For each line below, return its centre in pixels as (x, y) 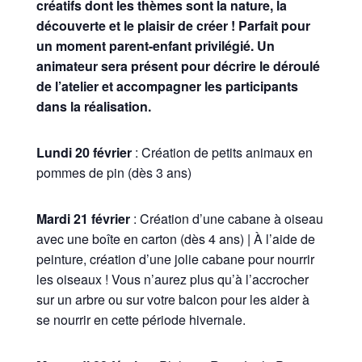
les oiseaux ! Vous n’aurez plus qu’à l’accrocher (172, 280)
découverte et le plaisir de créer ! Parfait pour (173, 26)
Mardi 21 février (83, 219)
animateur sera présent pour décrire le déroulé (178, 66)
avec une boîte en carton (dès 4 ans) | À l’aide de (175, 239)
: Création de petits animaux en (222, 153)
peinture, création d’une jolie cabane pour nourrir (175, 259)
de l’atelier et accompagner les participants (167, 86)
